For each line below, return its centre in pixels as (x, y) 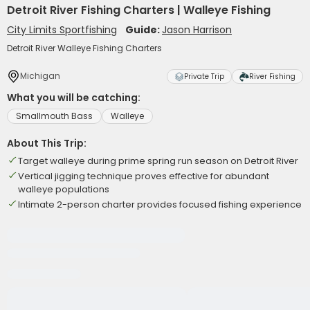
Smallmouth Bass (54, 116)
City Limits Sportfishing (62, 30)
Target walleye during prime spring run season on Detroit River (158, 161)
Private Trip (204, 76)
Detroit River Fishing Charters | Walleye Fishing (139, 10)
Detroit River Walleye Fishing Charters (84, 48)
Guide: (144, 30)
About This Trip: (47, 143)
